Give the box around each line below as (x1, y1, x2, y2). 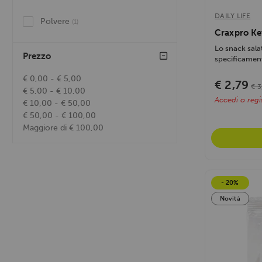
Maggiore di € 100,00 (23, 123, 104, 133)
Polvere (40, 16, 72, 27)
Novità (220, 195, 240, 203)
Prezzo (23, 51, 51, 62)
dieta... (215, 65, 237, 74)
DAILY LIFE (215, 12, 251, 20)
